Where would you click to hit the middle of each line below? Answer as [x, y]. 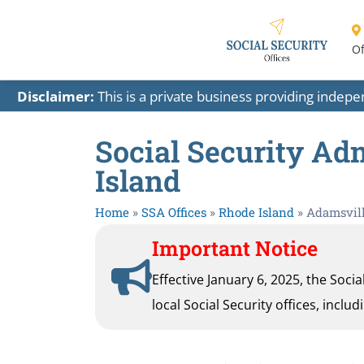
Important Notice [235, 249]
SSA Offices [174, 212]
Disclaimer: [55, 97]
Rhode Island [256, 212]
